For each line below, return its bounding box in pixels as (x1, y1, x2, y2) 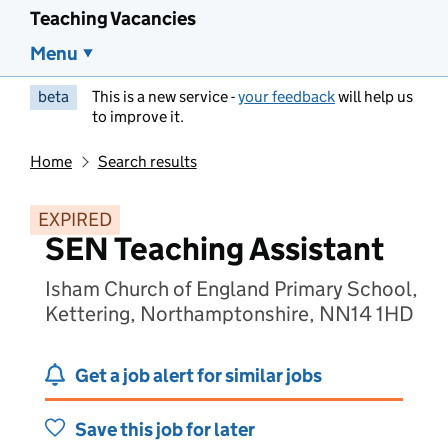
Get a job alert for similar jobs (75, 364, 322, 387)
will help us (335, 87, 413, 106)
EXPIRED (38, 208, 112, 231)
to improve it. (92, 107, 184, 126)
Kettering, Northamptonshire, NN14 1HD (45, 301, 414, 327)
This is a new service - (92, 87, 238, 106)
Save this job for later (75, 418, 255, 441)
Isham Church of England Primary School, (45, 276, 418, 302)
